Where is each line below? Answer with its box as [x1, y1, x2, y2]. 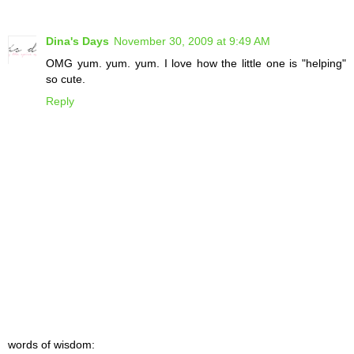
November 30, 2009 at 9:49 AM [114, 35, 270, 48]
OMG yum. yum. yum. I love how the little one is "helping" [46, 57, 346, 70]
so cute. [46, 73, 85, 86]
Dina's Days [46, 35, 109, 48]
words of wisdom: [8, 337, 95, 351]
